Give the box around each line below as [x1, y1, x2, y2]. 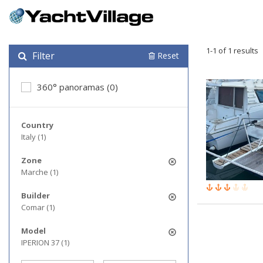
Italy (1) [21, 131, 46, 142]
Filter [30, 49, 55, 62]
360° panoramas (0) [37, 81, 118, 93]
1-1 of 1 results [206, 45, 258, 56]
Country [21, 120, 53, 130]
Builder [21, 190, 50, 201]
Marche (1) [21, 167, 58, 177]
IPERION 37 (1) [21, 237, 69, 248]
